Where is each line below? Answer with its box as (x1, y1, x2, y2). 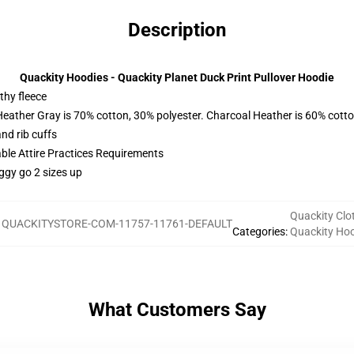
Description (128, 19, 226, 41)
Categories (232, 225, 285, 238)
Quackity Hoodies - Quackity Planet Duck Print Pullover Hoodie (20, 71, 334, 84)
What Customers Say (88, 299, 266, 321)
